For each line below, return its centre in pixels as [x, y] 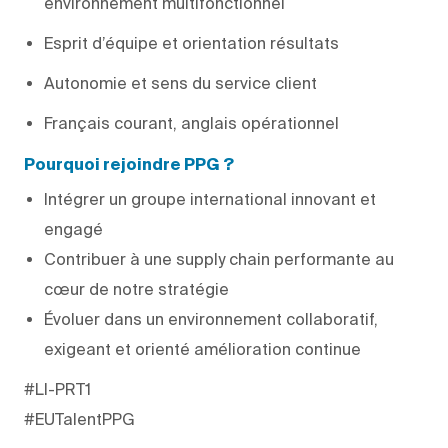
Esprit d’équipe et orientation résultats [191, 42]
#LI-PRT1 [57, 388]
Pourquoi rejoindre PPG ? [129, 165]
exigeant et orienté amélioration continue [202, 348]
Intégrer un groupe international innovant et [210, 198]
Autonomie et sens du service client [180, 82]
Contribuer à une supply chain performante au [219, 258]
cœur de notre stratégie [136, 288]
